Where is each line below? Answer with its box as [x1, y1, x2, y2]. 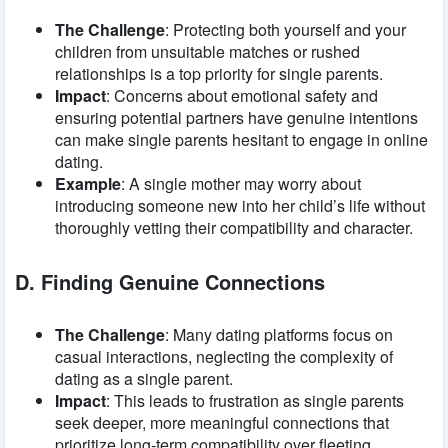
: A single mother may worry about [121, 172, 361, 196]
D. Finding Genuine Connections [15, 266, 325, 296]
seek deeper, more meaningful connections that [55, 411, 389, 435]
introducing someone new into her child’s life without [55, 194, 425, 218]
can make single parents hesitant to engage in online [55, 128, 428, 152]
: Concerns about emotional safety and [106, 84, 378, 108]
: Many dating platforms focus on [165, 323, 393, 347]
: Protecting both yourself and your [165, 18, 406, 42]
